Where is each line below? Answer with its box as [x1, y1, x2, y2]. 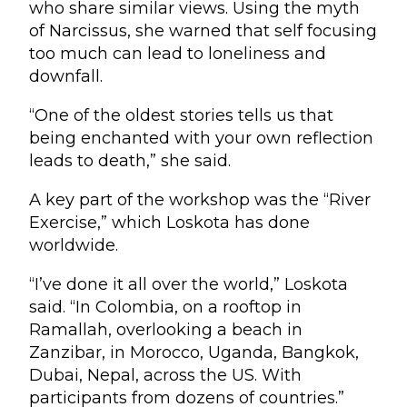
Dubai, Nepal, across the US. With [29, 364, 302, 385]
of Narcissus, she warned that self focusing [29, 20, 377, 41]
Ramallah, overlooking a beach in [29, 319, 303, 340]
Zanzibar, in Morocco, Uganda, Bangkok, [29, 342, 359, 362]
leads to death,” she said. [29, 150, 231, 171]
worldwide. [29, 234, 118, 255]
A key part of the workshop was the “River [29, 189, 371, 210]
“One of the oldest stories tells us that [29, 104, 333, 125]
